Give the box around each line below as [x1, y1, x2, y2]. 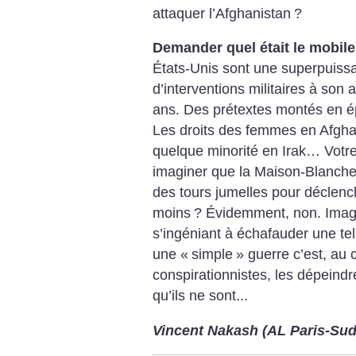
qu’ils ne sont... [153, 288, 248, 304]
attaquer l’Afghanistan [153, 5, 291, 21]
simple [192, 246, 233, 263]
